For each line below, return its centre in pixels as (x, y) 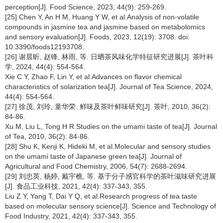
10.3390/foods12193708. (45, 47)
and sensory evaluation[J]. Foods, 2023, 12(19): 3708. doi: (97, 37)
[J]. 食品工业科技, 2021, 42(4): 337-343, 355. (76, 186)
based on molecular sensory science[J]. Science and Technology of (111, 206)
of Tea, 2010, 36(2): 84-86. (47, 136)
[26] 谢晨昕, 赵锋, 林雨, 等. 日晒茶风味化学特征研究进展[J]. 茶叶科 (109, 56)
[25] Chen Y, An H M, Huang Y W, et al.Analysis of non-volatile (102, 17)
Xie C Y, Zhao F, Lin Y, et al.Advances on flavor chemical (93, 76)
